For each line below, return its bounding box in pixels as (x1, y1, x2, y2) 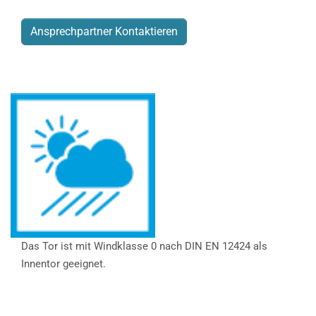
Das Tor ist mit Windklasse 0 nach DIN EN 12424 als (21, 239, 267, 253)
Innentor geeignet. (21, 257, 106, 270)
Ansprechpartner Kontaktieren (30, 24, 178, 38)
